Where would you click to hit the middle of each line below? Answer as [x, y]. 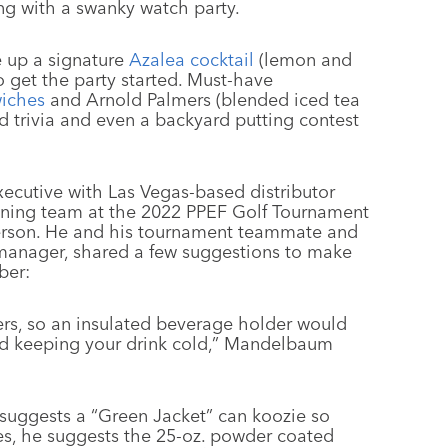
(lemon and [303, 59]
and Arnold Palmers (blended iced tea [202, 99]
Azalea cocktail [191, 59]
